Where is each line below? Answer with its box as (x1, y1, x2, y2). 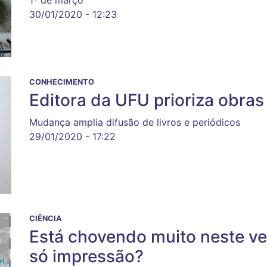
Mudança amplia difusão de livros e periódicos (29, 116, 240, 128)
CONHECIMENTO (29, 77, 94, 86)
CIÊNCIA (29, 213, 62, 223)
